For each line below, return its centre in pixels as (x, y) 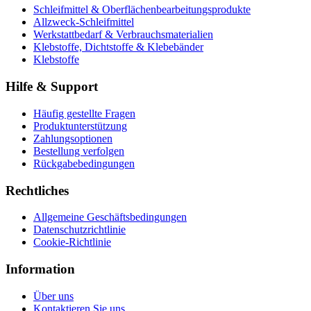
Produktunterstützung (80, 126)
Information (40, 269)
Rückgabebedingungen (84, 163)
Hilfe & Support (52, 87)
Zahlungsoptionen (73, 138)
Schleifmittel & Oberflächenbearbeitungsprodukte (142, 10)
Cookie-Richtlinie (72, 242)
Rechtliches (37, 190)
